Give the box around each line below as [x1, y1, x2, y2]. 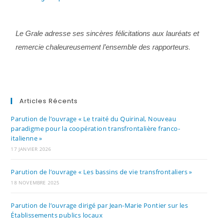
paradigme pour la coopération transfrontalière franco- [11, 124, 181, 133]
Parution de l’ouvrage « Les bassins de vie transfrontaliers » [11, 167, 192, 176]
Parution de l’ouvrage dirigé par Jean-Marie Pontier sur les [11, 201, 188, 210]
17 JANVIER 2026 [11, 145, 52, 152]
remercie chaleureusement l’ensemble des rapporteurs [16, 43, 189, 51]
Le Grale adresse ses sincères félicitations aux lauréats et [16, 29, 200, 37]
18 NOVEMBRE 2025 [11, 179, 60, 186]
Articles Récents [19, 96, 78, 106]
